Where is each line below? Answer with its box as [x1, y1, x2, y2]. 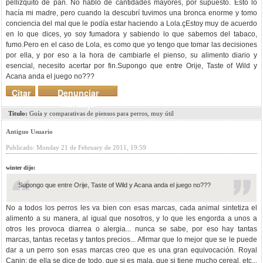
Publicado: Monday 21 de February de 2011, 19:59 [6, 144, 146, 151]
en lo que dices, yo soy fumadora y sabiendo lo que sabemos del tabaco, [6, 30, 257, 38]
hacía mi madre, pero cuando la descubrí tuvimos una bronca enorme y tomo [6, 9, 257, 17]
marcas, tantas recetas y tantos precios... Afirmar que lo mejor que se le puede [6, 235, 257, 244]
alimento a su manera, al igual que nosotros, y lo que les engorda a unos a [6, 214, 257, 222]
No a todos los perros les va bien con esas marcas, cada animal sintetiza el [6, 204, 257, 212]
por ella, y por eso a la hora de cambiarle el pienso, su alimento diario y [6, 51, 257, 59]
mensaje [61, 98, 95, 110]
